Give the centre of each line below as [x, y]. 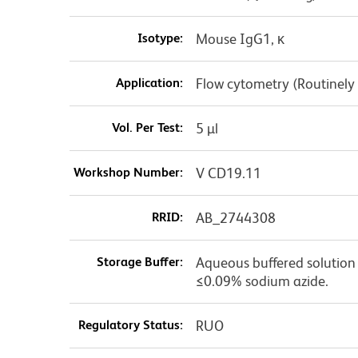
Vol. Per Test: [147, 128]
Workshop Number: [128, 173]
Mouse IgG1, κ [240, 39]
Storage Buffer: [139, 262]
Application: [149, 83]
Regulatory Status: [130, 325]
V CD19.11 [228, 173]
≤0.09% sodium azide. [262, 281]
